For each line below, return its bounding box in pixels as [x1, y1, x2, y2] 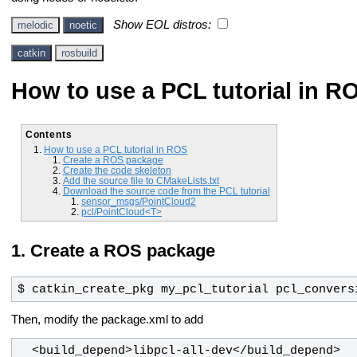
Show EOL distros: [113, 18, 211, 31]
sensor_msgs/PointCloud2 [81, 196, 197, 207]
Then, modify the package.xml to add [11, 313, 203, 327]
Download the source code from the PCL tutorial [62, 186, 270, 197]
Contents [25, 129, 73, 140]
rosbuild [61, 47, 97, 60]
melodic [18, 18, 53, 31]
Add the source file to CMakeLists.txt [62, 175, 219, 186]
